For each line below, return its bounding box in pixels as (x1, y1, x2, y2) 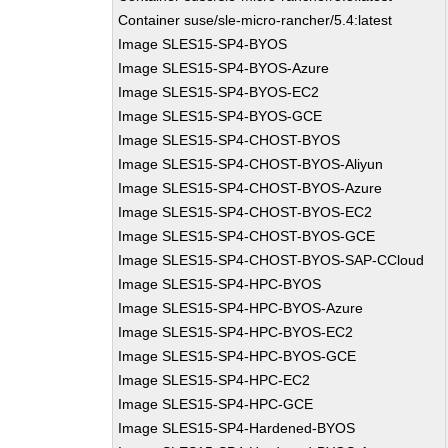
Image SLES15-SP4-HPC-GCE (118, 396, 314, 412)
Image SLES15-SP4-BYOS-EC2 (118, 84, 320, 100)
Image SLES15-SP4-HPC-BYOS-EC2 (118, 324, 354, 340)
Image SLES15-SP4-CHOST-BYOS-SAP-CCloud (118, 252, 425, 268)
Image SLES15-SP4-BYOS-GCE (118, 108, 323, 124)
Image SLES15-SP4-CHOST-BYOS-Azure (118, 180, 383, 196)
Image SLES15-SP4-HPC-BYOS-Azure (118, 300, 364, 316)
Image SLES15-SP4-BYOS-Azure (118, 60, 330, 76)
